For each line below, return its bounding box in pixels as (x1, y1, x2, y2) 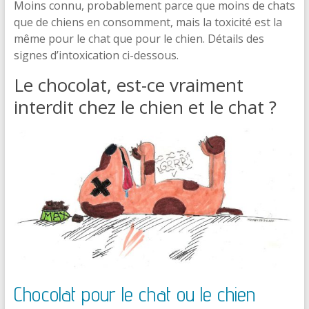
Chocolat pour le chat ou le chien (13, 281, 255, 307)
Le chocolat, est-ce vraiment (13, 72, 243, 97)
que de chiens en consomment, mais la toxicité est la (13, 14, 282, 30)
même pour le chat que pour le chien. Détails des (13, 31, 264, 46)
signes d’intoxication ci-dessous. (13, 48, 179, 63)
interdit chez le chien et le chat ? (13, 94, 277, 119)
